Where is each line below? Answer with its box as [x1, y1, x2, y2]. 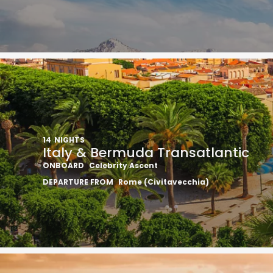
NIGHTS [54, 135, 85, 145]
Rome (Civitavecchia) [118, 177, 209, 187]
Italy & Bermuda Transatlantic [43, 143, 249, 162]
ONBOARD [43, 160, 84, 171]
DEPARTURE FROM [43, 177, 113, 187]
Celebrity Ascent [89, 160, 158, 171]
